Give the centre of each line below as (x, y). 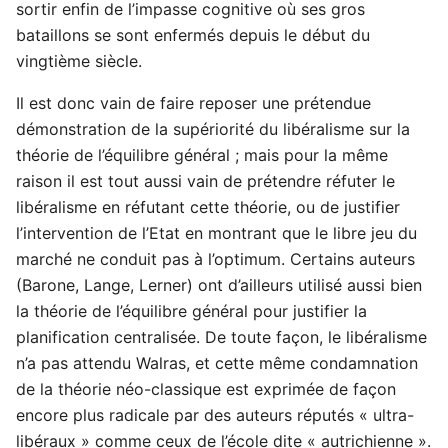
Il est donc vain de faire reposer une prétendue (193, 102)
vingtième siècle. (79, 60)
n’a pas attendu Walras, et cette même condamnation (217, 362)
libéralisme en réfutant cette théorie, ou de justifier (208, 206)
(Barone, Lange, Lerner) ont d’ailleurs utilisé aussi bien (219, 284)
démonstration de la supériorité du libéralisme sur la (213, 128)
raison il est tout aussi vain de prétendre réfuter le (205, 180)
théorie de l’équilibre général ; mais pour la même (202, 154)
